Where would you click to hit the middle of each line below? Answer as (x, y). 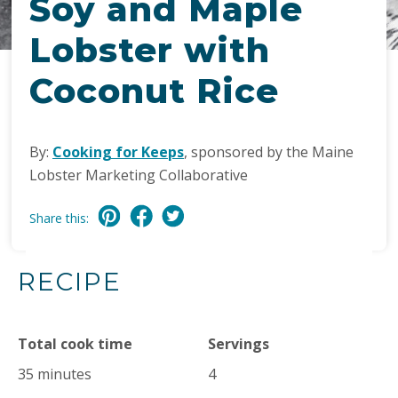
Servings (239, 344)
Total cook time (75, 344)
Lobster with (150, 50)
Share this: (59, 218)
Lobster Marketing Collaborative (139, 175)
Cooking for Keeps (118, 152)
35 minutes (55, 374)
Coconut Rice (154, 91)
